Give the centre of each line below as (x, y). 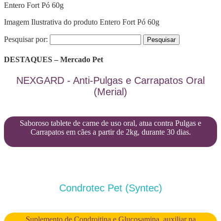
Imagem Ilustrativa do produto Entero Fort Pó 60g (82, 22)
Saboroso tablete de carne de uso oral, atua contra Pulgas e (110, 123)
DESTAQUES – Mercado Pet (54, 60)
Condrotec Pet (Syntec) (110, 188)
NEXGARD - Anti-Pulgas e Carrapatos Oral (110, 80)
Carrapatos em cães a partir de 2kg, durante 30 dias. (110, 132)
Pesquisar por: (26, 39)
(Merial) (110, 92)
